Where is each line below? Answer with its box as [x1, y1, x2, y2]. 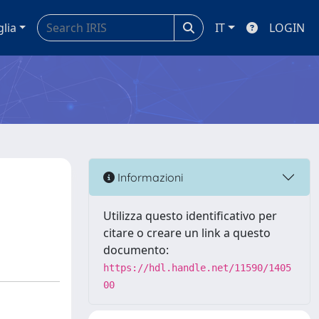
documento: [103, 242, 169, 258]
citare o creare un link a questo [103, 225, 271, 241]
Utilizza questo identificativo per [103, 208, 277, 224]
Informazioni [115, 169, 183, 184]
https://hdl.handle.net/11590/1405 [103, 262, 291, 273]
